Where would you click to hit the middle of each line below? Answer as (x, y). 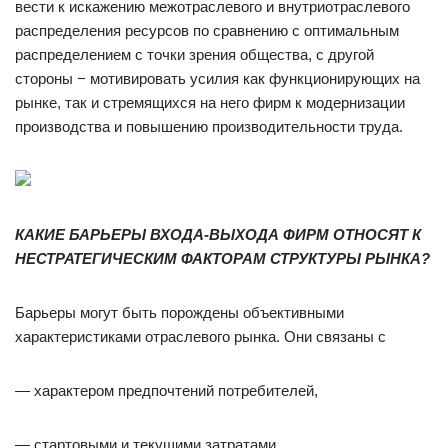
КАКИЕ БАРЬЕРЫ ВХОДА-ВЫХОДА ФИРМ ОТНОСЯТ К (218, 234)
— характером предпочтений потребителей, (166, 390)
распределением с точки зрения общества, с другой (194, 54)
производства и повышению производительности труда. (209, 126)
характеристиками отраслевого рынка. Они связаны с (200, 336)
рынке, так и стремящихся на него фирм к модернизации (210, 102)
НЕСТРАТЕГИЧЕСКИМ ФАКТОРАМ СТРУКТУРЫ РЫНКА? (222, 258)
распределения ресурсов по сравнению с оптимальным (207, 30)
